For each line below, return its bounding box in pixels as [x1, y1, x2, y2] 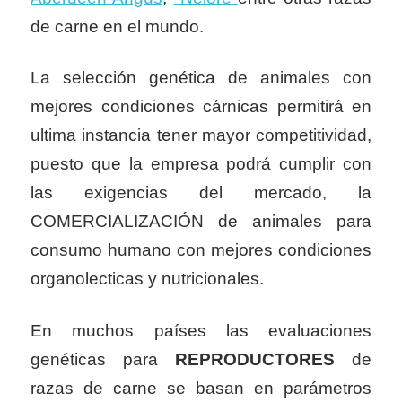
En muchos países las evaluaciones [31, 320, 371, 340]
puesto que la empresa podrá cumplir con [31, 154, 371, 174]
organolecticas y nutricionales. [31, 269, 264, 289]
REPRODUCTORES [175, 349, 335, 369]
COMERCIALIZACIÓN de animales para [31, 212, 371, 232]
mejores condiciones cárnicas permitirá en [31, 97, 371, 117]
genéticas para [31, 349, 175, 369]
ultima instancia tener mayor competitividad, [31, 126, 371, 145]
